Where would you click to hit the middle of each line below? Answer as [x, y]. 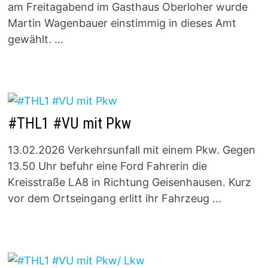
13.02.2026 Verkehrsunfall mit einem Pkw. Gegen [131, 150]
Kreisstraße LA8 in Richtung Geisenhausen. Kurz [129, 182]
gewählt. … [35, 39]
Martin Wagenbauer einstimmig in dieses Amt [122, 23]
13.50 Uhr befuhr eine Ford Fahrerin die [107, 166]
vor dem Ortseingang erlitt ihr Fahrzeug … [114, 199]
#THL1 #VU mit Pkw [69, 124]
